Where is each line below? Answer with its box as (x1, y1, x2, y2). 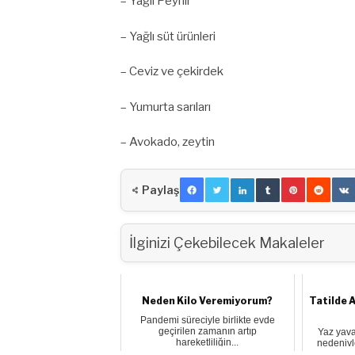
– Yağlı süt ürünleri (120, 29, 216, 44)
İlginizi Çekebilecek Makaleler (129, 234, 325, 251)
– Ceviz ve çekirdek (120, 64, 223, 79)
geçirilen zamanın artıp (158, 325, 257, 337)
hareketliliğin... (176, 336, 239, 348)
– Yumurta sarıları (120, 99, 211, 114)
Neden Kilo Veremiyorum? (142, 294, 273, 307)
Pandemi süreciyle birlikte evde (139, 314, 275, 326)
